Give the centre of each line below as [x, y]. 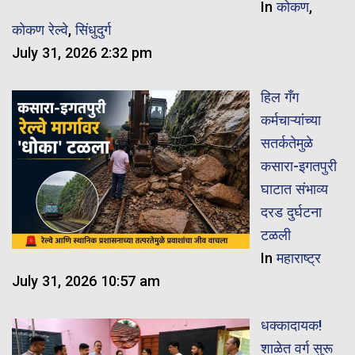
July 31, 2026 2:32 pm [82, 52]
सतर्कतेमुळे [286, 143]
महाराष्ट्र [298, 258]
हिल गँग [279, 97]
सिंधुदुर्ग [93, 29]
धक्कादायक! [291, 326]
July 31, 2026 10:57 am [86, 281]
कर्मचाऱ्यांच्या [290, 120]
